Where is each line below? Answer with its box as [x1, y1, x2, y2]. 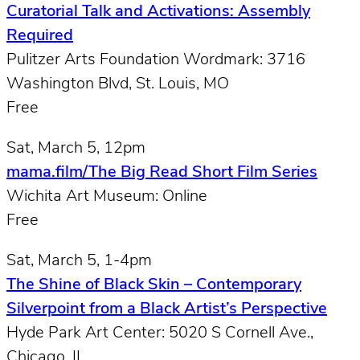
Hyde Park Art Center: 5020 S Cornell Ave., [6, 325, 313, 342]
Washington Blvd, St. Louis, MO [6, 76, 229, 92]
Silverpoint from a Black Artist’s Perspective [6, 301, 327, 317]
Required [6, 27, 73, 44]
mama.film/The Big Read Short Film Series [6, 164, 317, 181]
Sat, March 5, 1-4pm [6, 252, 152, 269]
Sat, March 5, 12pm [6, 140, 145, 157]
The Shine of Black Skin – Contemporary [6, 276, 301, 293]
